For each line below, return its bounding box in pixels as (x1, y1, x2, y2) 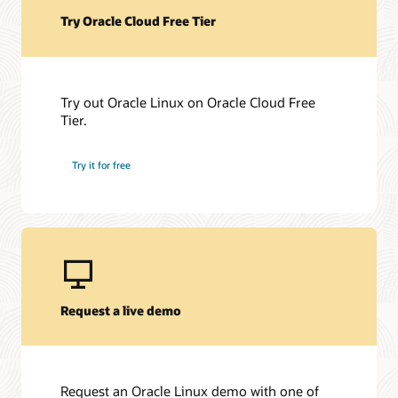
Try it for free (72, 158, 131, 172)
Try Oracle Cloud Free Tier (60, 12, 217, 30)
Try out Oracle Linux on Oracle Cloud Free (60, 92, 316, 111)
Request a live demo (60, 301, 182, 319)
